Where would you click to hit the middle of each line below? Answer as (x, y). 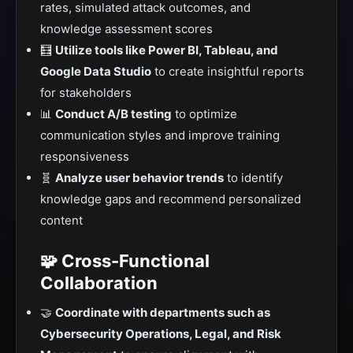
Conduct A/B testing (113, 114)
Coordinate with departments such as (163, 312)
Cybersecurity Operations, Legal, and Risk (161, 334)
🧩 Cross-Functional (125, 261)
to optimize (204, 114)
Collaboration (99, 283)
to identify (253, 178)
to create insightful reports (228, 71)
